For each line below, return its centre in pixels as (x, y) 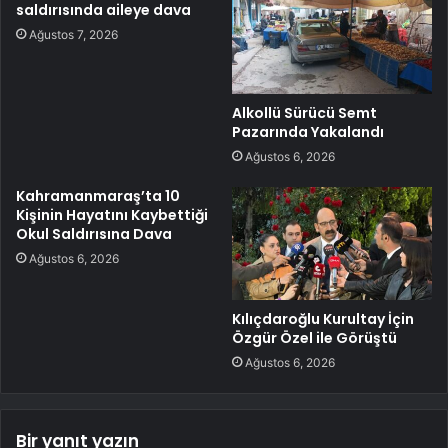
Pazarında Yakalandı (308, 132)
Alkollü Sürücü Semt (304, 113)
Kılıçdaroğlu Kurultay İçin (323, 319)
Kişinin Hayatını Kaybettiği (112, 215)
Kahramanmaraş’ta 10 (98, 196)
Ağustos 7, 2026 (73, 34)
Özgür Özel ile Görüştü (314, 338)
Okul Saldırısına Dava (94, 234)
